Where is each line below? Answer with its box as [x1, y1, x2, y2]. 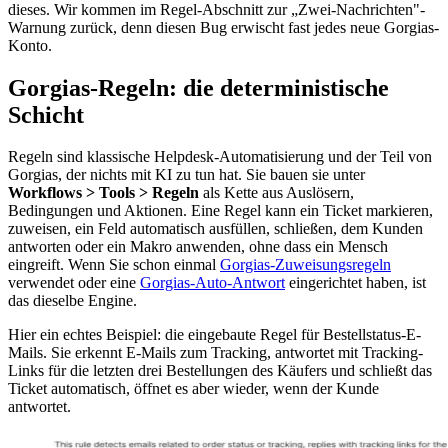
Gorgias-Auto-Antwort [140, 274, 285, 292]
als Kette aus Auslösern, [199, 184, 354, 202]
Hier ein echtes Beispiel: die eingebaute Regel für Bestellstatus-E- [8, 326, 421, 344]
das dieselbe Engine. [8, 292, 137, 310]
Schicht [8, 101, 84, 128]
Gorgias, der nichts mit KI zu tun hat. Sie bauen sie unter [8, 166, 365, 184]
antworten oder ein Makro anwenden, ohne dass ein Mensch [8, 238, 388, 256]
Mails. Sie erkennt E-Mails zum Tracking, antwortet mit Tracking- [8, 344, 423, 362]
